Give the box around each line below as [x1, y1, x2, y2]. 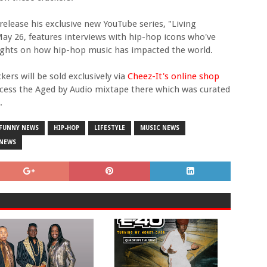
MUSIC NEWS [140, 124, 179, 131]
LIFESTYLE [94, 124, 125, 131]
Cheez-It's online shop [128, 70, 219, 82]
